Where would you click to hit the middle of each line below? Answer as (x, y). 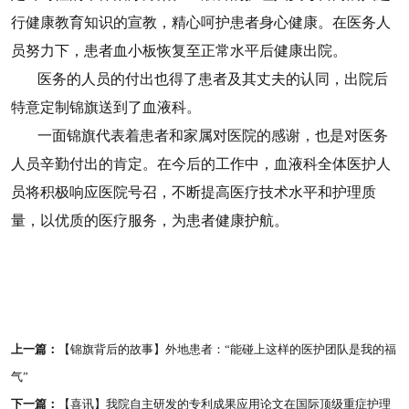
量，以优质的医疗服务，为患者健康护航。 (149, 220)
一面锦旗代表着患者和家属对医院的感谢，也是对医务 (212, 135)
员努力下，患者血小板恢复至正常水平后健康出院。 (178, 50)
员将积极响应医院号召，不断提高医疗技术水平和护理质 (193, 192)
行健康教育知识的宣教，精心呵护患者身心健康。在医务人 (200, 22)
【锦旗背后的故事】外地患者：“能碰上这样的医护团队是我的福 (227, 349)
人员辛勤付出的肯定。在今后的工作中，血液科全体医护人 (200, 163)
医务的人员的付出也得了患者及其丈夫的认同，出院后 (212, 79)
